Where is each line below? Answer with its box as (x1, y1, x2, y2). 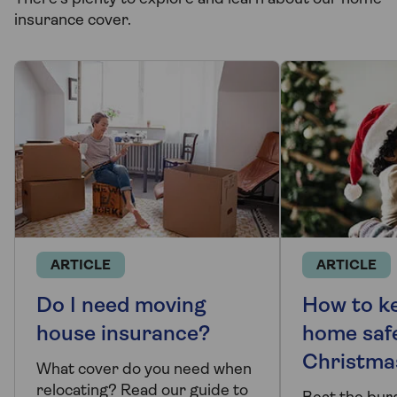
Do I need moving (36, 295, 206, 317)
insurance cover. (14, 12, 131, 30)
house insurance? (36, 323, 210, 346)
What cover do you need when (36, 361, 252, 378)
